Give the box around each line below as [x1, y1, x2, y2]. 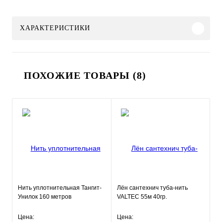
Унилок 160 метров [18, 193, 71, 200]
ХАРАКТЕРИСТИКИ [20, 24, 90, 32]
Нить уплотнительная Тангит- [18, 184, 102, 191]
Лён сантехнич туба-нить [116, 184, 188, 191]
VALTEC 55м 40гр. [116, 193, 167, 200]
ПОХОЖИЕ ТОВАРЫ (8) [24, 70, 146, 81]
